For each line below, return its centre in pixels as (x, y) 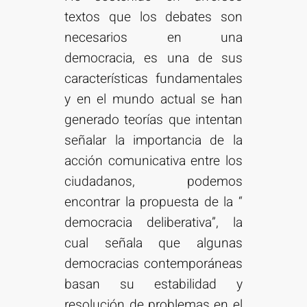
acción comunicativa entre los (153, 161)
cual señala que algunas (153, 244)
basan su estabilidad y (153, 285)
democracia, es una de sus (153, 59)
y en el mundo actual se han (153, 100)
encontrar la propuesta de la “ (153, 202)
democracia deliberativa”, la (153, 223)
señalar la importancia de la (153, 141)
